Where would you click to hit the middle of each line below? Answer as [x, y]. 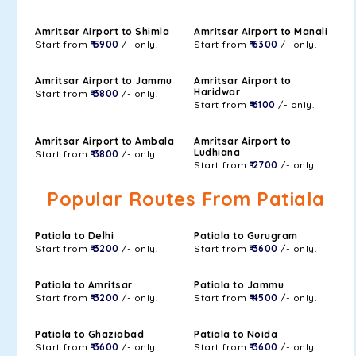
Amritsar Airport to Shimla [102, 31]
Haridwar [217, 92]
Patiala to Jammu [239, 285]
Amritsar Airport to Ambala [104, 141]
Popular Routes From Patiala [186, 199]
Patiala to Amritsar [84, 285]
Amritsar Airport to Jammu [104, 81]
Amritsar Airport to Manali [261, 31]
